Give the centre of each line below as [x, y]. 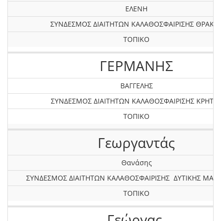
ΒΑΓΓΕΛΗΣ [136, 86]
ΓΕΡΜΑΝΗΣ [136, 66]
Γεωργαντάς [136, 143]
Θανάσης [136, 163]
